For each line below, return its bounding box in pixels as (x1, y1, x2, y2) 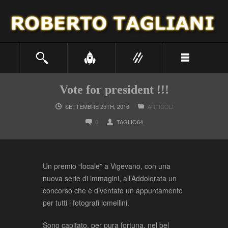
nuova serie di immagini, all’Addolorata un (43, 173, 177, 184)
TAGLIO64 (117, 118, 143, 126)
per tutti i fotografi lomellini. (43, 197, 129, 208)
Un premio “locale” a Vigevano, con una (43, 161, 170, 172)
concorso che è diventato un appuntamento (43, 185, 183, 196)
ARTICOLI (147, 102, 174, 111)
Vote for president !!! (59, 83, 169, 97)
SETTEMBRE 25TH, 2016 (65, 102, 129, 111)
